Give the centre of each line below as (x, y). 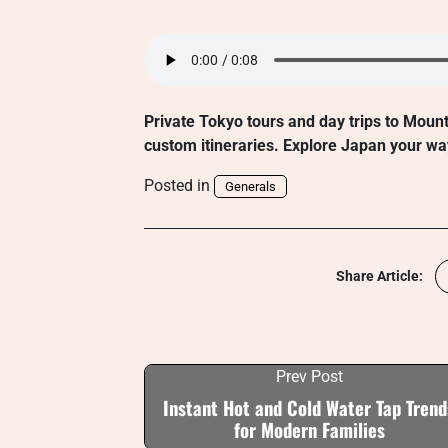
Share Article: (379, 276)
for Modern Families (309, 429)
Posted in (179, 185)
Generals (250, 186)
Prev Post (309, 376)
